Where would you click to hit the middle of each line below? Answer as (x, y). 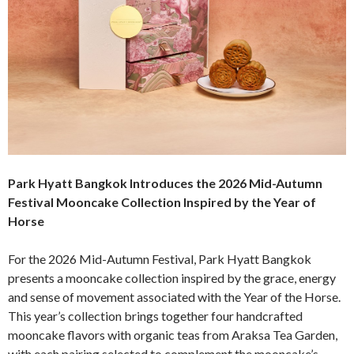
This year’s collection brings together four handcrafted (155, 315)
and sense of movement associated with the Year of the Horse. (174, 296)
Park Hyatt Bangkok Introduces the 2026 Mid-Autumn (165, 183)
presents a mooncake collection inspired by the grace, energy (172, 277)
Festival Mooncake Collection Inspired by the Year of (162, 201)
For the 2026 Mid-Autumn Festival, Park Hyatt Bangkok (160, 258)
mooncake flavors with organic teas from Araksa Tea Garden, (173, 334)
